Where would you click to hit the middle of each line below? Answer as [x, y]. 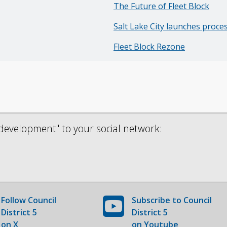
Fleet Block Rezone [149, 47]
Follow [15, 200]
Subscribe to [158, 200]
